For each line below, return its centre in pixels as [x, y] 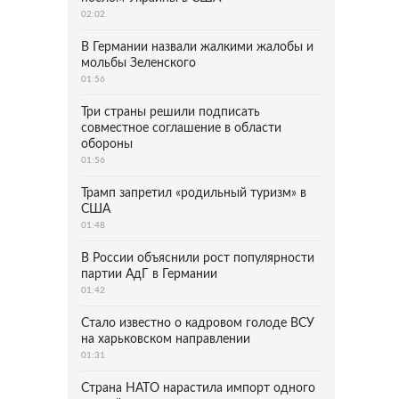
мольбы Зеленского [138, 63]
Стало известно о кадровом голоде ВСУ [198, 323]
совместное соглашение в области [181, 128]
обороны [107, 144]
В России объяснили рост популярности [198, 258]
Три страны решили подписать [171, 112]
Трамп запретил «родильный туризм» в [194, 193]
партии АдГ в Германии [149, 274]
